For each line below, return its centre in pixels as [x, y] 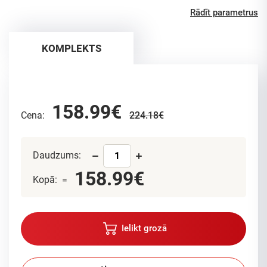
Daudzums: [58, 155]
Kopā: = [52, 180]
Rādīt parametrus [224, 13]
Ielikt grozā [143, 228]
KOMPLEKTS [71, 48]
